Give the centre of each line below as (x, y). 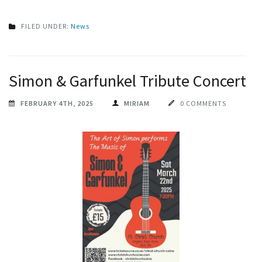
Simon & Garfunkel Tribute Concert (127, 81)
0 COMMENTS (203, 104)
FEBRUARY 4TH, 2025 (57, 104)
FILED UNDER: (46, 26)
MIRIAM (137, 104)
